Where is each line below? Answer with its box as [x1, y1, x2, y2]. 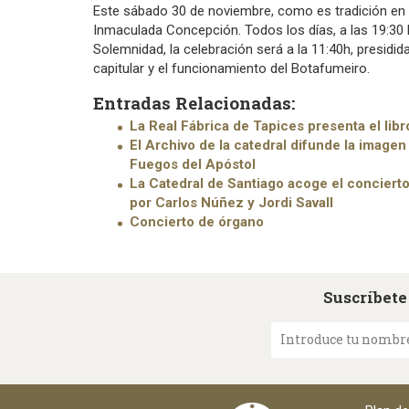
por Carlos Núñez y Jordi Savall [130, 194, 333, 211]
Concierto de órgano [130, 213, 264, 230]
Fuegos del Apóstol [130, 155, 256, 173]
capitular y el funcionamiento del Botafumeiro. [93, 60, 370, 78]
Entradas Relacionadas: [93, 90, 295, 114]
